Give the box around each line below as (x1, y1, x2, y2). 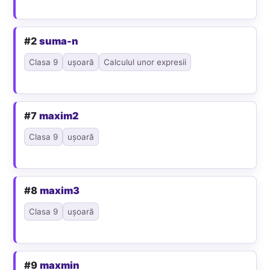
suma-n (39, 35, 79, 48)
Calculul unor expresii (104, 57, 187, 67)
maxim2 (39, 110, 80, 122)
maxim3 (40, 184, 80, 197)
